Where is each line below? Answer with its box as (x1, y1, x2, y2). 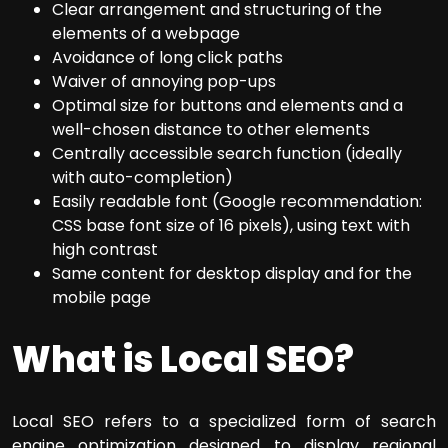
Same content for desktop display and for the (52, 262, 412, 286)
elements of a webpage (52, 22, 240, 46)
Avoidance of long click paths (52, 46, 283, 70)
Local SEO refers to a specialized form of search (12, 409, 436, 433)
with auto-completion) (52, 166, 233, 190)
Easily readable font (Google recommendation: (52, 190, 422, 214)
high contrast (52, 238, 158, 262)
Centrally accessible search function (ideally (52, 142, 402, 166)
